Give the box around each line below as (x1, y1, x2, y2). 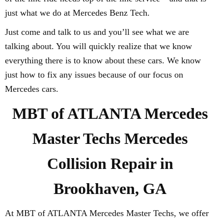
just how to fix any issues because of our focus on (5, 70, 183, 80)
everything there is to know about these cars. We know (5, 55, 201, 65)
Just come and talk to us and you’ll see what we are (5, 27, 189, 37)
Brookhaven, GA (54, 180, 166, 197)
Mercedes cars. (5, 84, 58, 94)
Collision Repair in (47, 155, 173, 172)
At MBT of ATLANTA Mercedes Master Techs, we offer (5, 208, 209, 218)
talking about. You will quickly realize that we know (5, 41, 192, 51)
